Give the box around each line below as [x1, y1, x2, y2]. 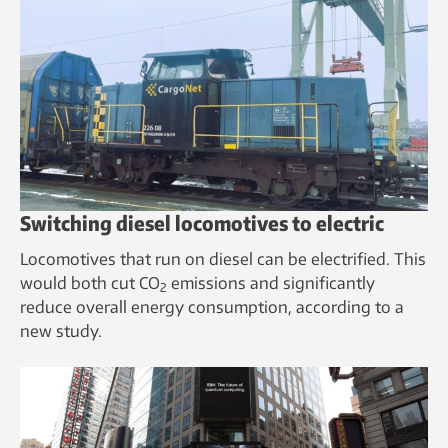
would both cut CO [20, 273, 160, 294]
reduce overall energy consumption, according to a [20, 297, 404, 318]
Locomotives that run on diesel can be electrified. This [20, 249, 426, 270]
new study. [20, 321, 102, 342]
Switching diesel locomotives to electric [20, 210, 384, 236]
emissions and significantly [167, 273, 375, 294]
